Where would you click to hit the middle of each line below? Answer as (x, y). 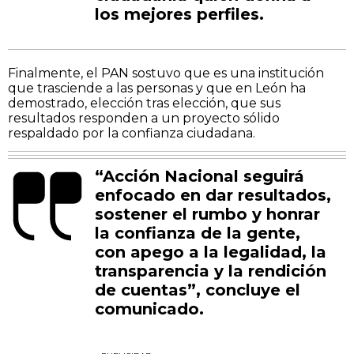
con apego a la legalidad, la (211, 252)
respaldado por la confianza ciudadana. (132, 133)
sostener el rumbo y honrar (207, 214)
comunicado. (149, 309)
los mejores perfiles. (179, 14)
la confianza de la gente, (198, 233)
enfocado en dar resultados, (213, 195)
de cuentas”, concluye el (198, 290)
